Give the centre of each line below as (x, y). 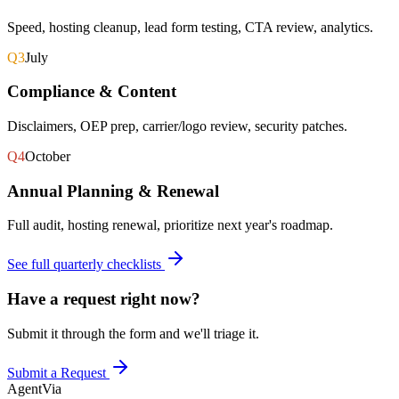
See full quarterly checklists (86, 265)
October (48, 156)
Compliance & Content (92, 92)
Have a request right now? (104, 299)
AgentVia (34, 388)
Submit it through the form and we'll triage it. (133, 333)
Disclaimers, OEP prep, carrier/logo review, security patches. (177, 126)
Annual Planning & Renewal (113, 191)
